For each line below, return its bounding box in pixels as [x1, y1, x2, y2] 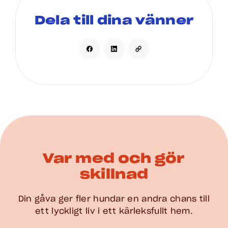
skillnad [79, 168, 149, 182]
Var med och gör [43, 152, 185, 166]
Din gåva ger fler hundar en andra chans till [18, 195, 210, 204]
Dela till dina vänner [34, 15, 194, 27]
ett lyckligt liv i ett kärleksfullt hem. [35, 207, 193, 216]
